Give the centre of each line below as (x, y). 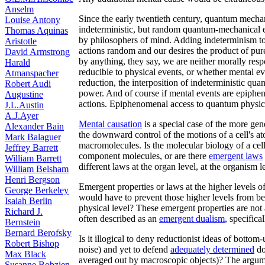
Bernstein (22, 222)
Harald (17, 62)
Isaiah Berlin (28, 201)
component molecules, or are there (144, 156)
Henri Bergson (32, 180)
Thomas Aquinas (36, 30)
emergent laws (236, 156)
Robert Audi (28, 84)
